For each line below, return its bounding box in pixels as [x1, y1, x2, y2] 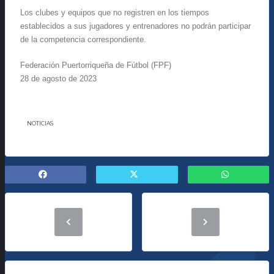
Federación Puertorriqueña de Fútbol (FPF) [20, 60, 171, 70]
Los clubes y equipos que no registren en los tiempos [20, 8, 209, 18]
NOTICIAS [26, 119, 53, 127]
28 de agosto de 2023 [20, 73, 97, 83]
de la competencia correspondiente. [20, 35, 146, 45]
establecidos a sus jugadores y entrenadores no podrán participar [20, 21, 251, 31]
